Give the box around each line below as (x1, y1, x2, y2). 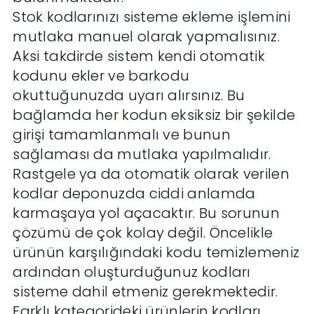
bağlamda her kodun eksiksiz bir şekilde (13, 105, 296, 125)
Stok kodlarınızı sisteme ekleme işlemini (13, 7, 291, 27)
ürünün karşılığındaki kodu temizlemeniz (13, 243, 300, 263)
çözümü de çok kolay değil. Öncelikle (13, 223, 273, 243)
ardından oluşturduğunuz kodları (13, 262, 251, 282)
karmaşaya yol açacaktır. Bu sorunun (13, 203, 280, 224)
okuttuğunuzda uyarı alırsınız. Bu (13, 86, 245, 106)
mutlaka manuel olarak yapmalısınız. (13, 27, 280, 47)
